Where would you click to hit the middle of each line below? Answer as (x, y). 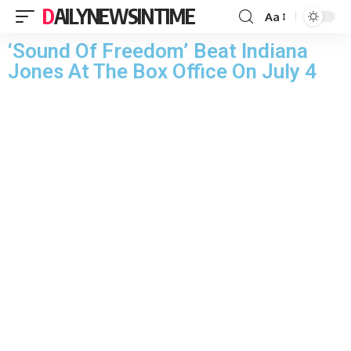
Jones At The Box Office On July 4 (162, 71)
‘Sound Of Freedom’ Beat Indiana (158, 51)
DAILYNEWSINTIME (124, 16)
